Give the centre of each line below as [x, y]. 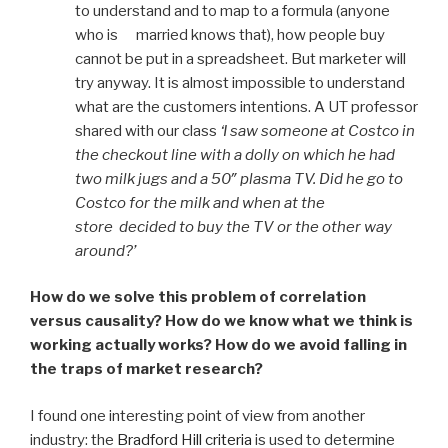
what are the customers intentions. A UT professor [246, 106]
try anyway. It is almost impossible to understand [240, 82]
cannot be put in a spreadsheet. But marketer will [240, 58]
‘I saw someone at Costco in [317, 130]
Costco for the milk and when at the [200, 202]
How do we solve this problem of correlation [198, 297]
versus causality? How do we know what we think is [221, 321]
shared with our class [147, 130]
